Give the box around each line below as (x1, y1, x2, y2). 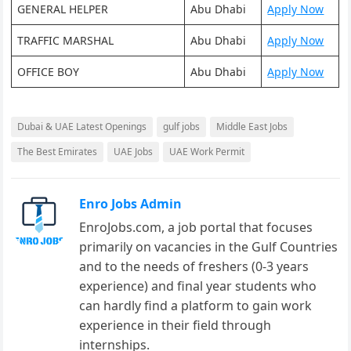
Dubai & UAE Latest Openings (17, 120, 147, 133)
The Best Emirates (17, 145, 98, 158)
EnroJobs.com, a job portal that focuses (79, 219, 313, 236)
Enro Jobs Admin (79, 195, 183, 212)
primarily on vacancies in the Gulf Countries (79, 238, 338, 255)
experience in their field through (79, 317, 272, 334)
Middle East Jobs (216, 120, 288, 133)
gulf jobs (163, 120, 201, 133)
